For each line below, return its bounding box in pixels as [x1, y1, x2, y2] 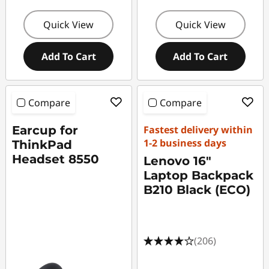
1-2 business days [144, 136, 227, 150]
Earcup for [12, 123, 78, 138]
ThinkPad [12, 138, 72, 152]
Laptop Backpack [144, 168, 254, 183]
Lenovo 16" [144, 154, 212, 168]
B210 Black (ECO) [144, 183, 251, 197]
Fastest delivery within [144, 123, 253, 136]
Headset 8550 [12, 152, 99, 166]
